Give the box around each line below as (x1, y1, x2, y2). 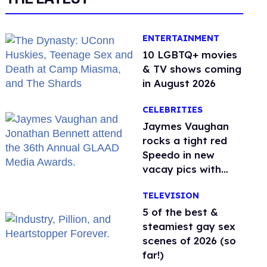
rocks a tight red (142, 134, 228, 147)
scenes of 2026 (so (142, 234, 237, 247)
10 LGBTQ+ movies (142, 48, 238, 61)
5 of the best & (142, 206, 219, 218)
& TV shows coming (142, 63, 242, 75)
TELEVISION (142, 190, 200, 201)
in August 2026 (142, 77, 216, 89)
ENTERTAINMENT (142, 33, 220, 44)
